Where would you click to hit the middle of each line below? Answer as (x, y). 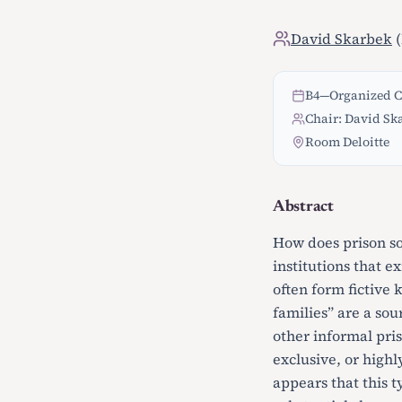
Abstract (303, 207)
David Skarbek (341, 39)
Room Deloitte (347, 142)
